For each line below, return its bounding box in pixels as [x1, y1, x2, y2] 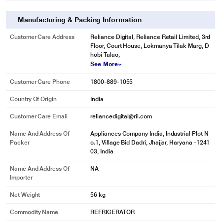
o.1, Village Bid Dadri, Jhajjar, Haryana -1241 [90, 139, 210, 146]
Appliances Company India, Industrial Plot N [90, 130, 209, 137]
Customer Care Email [10, 113, 68, 120]
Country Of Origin [10, 96, 57, 103]
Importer [10, 174, 33, 181]
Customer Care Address [10, 34, 74, 40]
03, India [90, 148, 113, 155]
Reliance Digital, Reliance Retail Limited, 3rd [90, 34, 211, 40]
